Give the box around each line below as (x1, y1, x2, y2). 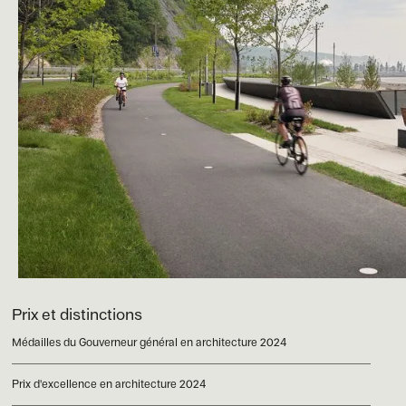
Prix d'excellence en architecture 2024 (12, 378, 207, 391)
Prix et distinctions (12, 304, 143, 324)
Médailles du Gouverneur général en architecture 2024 (12, 336, 287, 350)
